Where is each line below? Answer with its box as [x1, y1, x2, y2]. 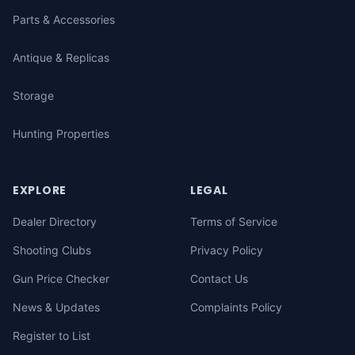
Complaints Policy [190, 300, 282, 314]
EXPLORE [13, 182, 67, 198]
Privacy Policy [190, 243, 263, 257]
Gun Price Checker [13, 272, 109, 285]
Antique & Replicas [13, 51, 109, 64]
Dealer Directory [13, 215, 97, 228]
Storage [13, 89, 54, 102]
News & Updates [13, 300, 100, 314]
